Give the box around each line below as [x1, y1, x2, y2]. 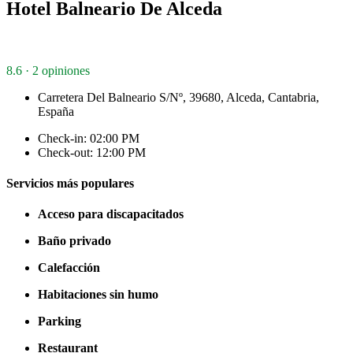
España [38, 104, 74, 118]
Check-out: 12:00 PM [38, 145, 146, 159]
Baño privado [38, 234, 111, 248]
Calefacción [38, 261, 100, 275]
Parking [38, 314, 81, 329]
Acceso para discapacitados [38, 207, 184, 221]
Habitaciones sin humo [38, 288, 158, 302]
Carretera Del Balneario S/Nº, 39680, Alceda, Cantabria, [38, 90, 319, 104]
